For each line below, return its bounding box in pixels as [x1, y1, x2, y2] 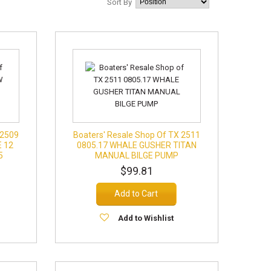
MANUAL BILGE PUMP [94, 151, 178, 160]
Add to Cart [114, 189, 158, 198]
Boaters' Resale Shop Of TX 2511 [73, 130, 200, 140]
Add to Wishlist [117, 214, 174, 223]
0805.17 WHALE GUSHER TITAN [76, 140, 197, 150]
